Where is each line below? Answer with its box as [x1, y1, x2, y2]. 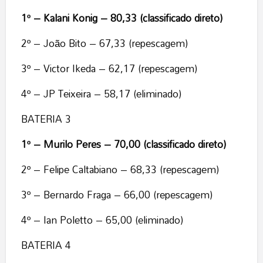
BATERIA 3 [21, 109, 71, 129]
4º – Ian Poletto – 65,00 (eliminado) [21, 210, 183, 230]
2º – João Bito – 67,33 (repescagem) [21, 33, 188, 53]
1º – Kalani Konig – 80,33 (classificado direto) [21, 8, 222, 28]
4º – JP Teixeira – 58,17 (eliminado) [21, 84, 181, 104]
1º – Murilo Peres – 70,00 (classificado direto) [21, 134, 226, 154]
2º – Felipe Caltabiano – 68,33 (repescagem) [21, 160, 219, 180]
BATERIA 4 [21, 235, 71, 255]
